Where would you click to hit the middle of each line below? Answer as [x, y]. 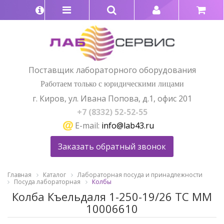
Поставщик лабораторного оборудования [112, 70]
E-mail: [87, 125]
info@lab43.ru [127, 125]
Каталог [54, 175]
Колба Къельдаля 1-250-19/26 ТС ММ [112, 196]
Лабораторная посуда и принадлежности [140, 175]
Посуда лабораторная [47, 182]
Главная [19, 175]
